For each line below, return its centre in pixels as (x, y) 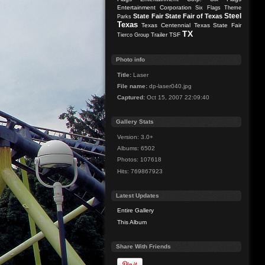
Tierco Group (133, 35)
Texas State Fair (218, 25)
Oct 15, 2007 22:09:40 (177, 98)
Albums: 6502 (136, 148)
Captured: (131, 98)
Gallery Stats (135, 122)
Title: (125, 75)
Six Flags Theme (219, 8)
